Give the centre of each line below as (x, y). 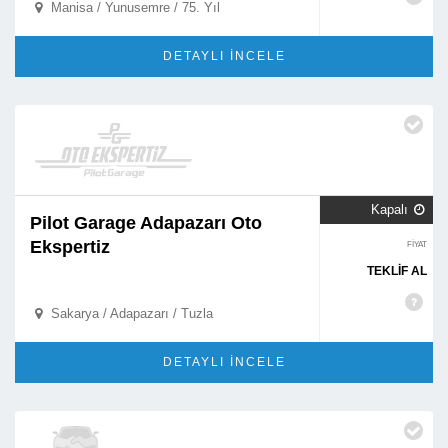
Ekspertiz (70, 247)
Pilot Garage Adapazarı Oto (146, 223)
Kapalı (391, 210)
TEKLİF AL (397, 271)
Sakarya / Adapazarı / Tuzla (129, 313)
